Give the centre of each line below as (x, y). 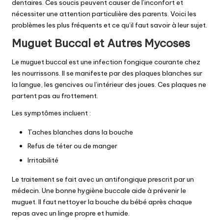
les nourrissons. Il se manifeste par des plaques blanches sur (107, 73)
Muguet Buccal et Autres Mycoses (101, 43)
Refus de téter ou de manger (72, 146)
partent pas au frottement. (55, 96)
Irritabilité (43, 160)
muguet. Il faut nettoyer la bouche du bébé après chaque (102, 202)
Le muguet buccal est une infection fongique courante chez (106, 62)
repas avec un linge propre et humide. (71, 213)
